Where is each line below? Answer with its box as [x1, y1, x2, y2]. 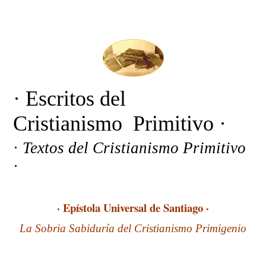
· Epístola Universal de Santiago [57, 199, 206, 216]
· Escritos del [13, 87, 126, 110]
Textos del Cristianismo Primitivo [23, 139, 246, 157]
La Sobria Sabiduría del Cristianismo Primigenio [20, 222, 246, 235]
